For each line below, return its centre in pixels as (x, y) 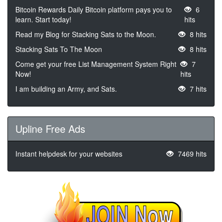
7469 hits (191, 153)
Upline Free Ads (50, 128)
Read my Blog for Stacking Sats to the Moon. (86, 34)
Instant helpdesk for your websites (69, 153)
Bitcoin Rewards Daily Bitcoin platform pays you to (94, 9)
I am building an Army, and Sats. (66, 88)
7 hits (197, 88)
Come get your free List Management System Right (96, 64)
